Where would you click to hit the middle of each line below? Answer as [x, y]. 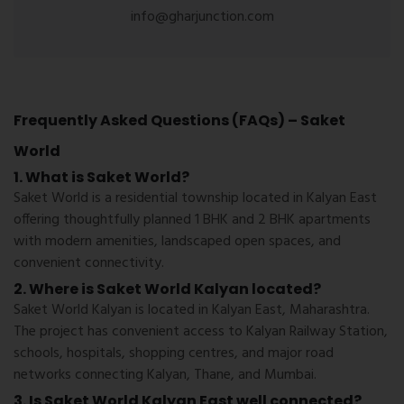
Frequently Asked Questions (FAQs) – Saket [179, 120]
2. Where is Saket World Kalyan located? [167, 289]
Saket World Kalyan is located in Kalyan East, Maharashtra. [192, 310]
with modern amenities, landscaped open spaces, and [177, 241]
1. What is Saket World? [101, 177]
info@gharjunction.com [202, 17]
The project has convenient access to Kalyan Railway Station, [201, 331]
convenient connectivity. [89, 263]
